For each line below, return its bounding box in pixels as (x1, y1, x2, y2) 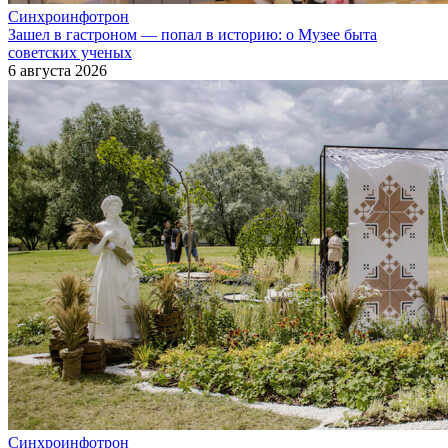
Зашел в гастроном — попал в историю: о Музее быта (8, 26, 377, 44)
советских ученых (8, 44, 132, 62)
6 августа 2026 (8, 62, 107, 80)
